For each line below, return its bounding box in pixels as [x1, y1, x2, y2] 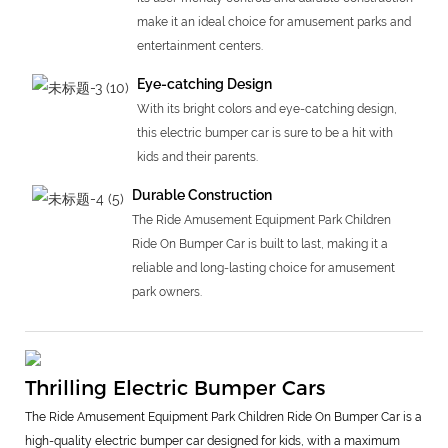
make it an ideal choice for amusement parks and [136, 14, 411, 29]
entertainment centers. [136, 38, 263, 53]
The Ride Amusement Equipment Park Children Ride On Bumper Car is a [25, 409, 422, 424]
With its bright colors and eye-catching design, [136, 101, 397, 116]
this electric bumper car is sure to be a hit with [136, 125, 393, 140]
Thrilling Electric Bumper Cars [25, 375, 325, 400]
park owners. [131, 284, 202, 299]
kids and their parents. [136, 149, 258, 164]
